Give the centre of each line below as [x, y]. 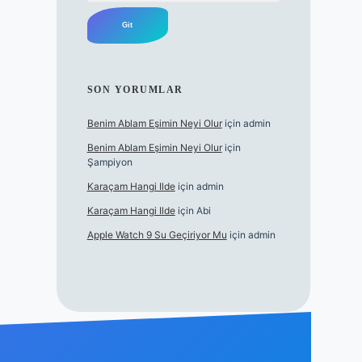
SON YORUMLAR [135, 90]
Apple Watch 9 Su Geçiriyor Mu [157, 235]
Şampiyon [109, 162]
